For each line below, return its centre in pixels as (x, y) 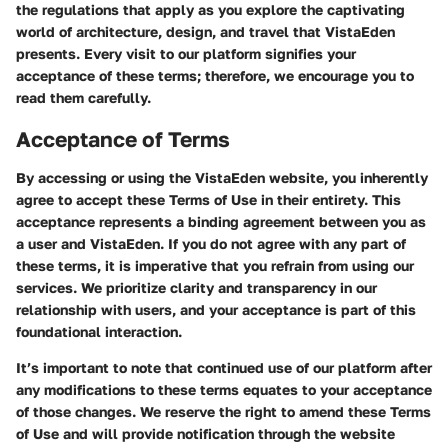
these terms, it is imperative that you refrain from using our (215, 265)
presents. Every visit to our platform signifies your (186, 53)
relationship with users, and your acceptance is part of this (216, 309)
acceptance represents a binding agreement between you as (221, 221)
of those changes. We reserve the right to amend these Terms (223, 411)
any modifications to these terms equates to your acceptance (224, 389)
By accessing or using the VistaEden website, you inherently (222, 177)
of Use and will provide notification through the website (205, 433)
